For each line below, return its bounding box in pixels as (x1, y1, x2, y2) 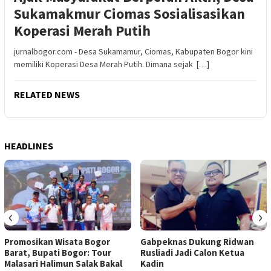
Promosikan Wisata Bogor (4, 236, 110, 248)
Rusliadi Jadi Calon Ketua (140, 247, 244, 259)
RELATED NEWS (14, 88, 80, 100)
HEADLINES (4, 139, 53, 152)
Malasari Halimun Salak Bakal (4, 258, 122, 270)
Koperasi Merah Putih (14, 21, 151, 40)
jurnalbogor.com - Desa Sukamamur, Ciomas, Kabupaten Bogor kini (14, 45, 253, 57)
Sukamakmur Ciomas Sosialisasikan (14, 4, 245, 23)
